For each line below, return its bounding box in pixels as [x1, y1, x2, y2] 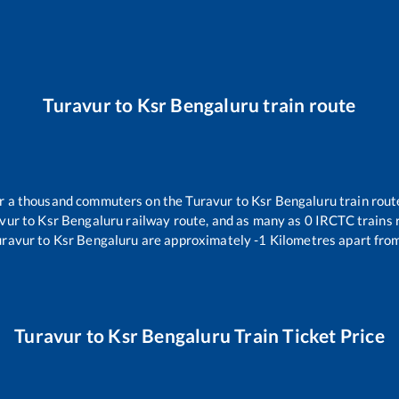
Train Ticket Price [231, 324, 385, 347]
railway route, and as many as [123, 212, 305, 229]
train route [259, 94, 356, 117]
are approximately [138, 232, 252, 248]
